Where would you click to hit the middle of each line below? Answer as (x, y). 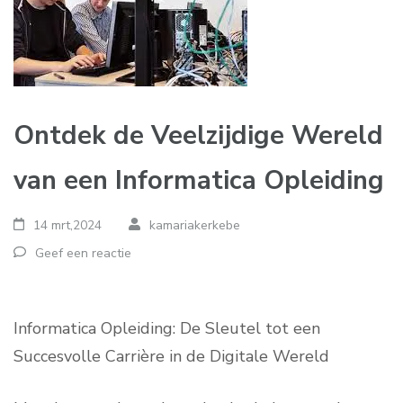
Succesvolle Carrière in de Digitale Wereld (171, 356)
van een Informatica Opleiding (199, 180)
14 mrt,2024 (68, 225)
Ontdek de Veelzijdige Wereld (198, 135)
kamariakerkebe (194, 225)
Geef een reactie (83, 253)
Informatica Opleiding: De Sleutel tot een (167, 328)
